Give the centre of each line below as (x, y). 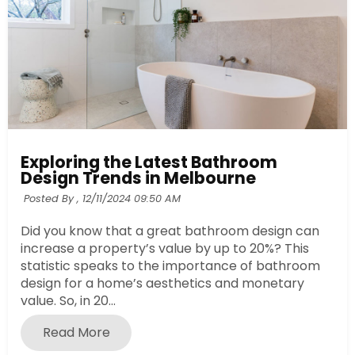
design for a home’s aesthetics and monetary (162, 283)
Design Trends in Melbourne (138, 177)
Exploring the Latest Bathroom (149, 162)
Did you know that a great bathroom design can (170, 231)
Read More (76, 333)
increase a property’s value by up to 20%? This (165, 248)
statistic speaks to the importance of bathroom (170, 265)
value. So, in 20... (68, 300)
